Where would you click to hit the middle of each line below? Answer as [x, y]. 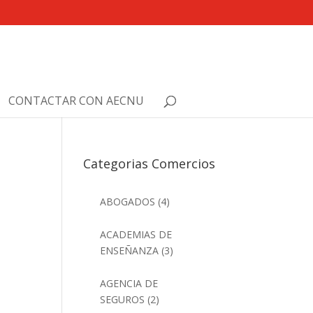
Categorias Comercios [150, 163]
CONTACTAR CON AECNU [76, 101]
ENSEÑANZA [130, 250]
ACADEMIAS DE [136, 234]
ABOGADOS [128, 202]
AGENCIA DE [129, 283]
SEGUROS [123, 299]
